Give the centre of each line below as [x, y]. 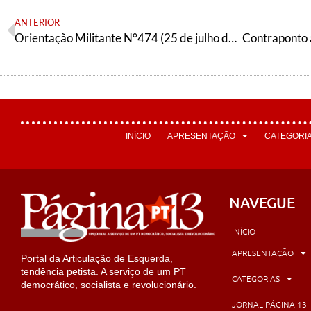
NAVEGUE [262, 202]
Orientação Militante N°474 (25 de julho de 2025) [233, 37]
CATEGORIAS [256, 279]
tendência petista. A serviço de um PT [103, 271]
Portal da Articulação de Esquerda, [97, 258]
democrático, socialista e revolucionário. [109, 284]
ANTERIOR [37, 22]
